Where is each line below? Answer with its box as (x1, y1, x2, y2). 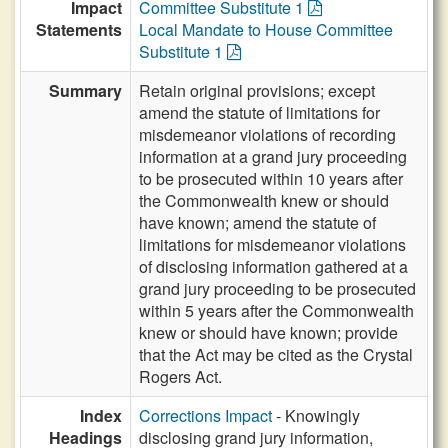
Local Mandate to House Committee (139, 18, 393, 41)
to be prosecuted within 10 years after (139, 167, 403, 190)
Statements (36, 18, 122, 41)
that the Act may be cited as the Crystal (139, 343, 413, 366)
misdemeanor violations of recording (139, 123, 396, 146)
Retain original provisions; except (139, 79, 375, 102)
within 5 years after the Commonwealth (139, 299, 414, 322)
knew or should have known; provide (139, 321, 398, 344)
